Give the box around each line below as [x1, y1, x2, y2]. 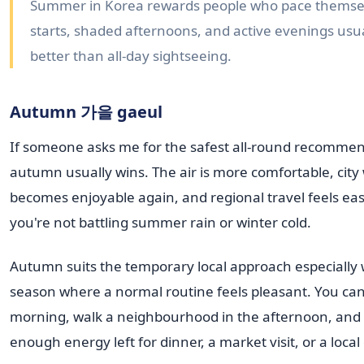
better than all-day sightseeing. [30, 46, 232, 66]
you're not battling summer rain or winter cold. [10, 212, 311, 232]
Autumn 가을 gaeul [10, 101, 162, 123]
